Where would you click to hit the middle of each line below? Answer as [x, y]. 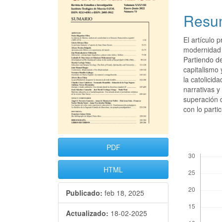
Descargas [200, 149]
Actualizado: [87, 213]
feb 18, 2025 [123, 193]
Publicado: [84, 193]
